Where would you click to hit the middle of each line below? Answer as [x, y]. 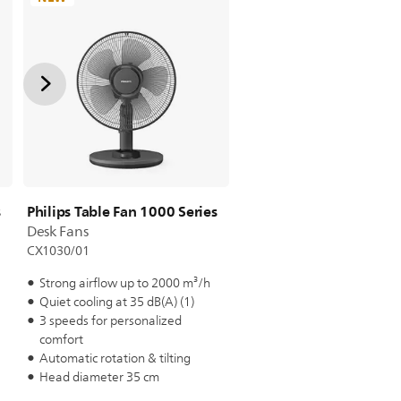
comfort [61, 340]
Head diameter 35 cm [99, 377]
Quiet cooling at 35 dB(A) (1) [116, 302]
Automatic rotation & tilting [115, 358]
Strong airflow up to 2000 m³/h [124, 283]
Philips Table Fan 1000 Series [122, 211]
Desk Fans [57, 232]
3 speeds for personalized [110, 321]
